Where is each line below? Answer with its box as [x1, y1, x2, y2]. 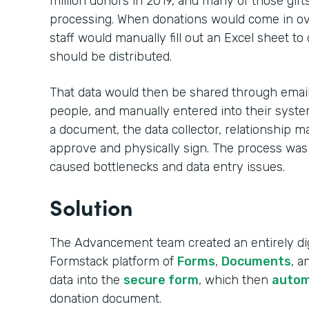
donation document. [50, 291, 161, 306]
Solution [50, 191, 133, 222]
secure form [123, 272, 199, 288]
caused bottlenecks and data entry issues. [50, 159, 292, 175]
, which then [199, 272, 272, 288]
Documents [221, 254, 291, 269]
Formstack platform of [50, 254, 177, 269]
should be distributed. [50, 49, 172, 64]
